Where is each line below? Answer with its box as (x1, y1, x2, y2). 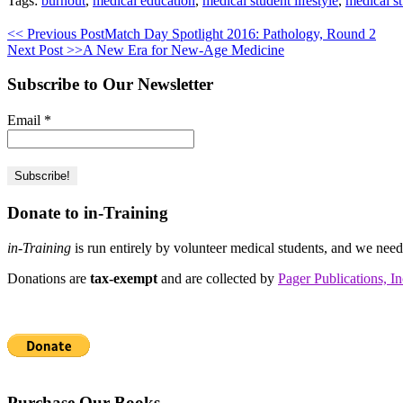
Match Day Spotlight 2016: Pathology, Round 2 (104, 25, 376, 41)
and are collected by (157, 270, 278, 286)
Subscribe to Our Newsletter (7, 75, 213, 94)
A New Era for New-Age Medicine (83, 41, 284, 58)
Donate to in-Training (7, 202, 168, 222)
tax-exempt (90, 270, 157, 286)
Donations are (7, 270, 90, 286)
